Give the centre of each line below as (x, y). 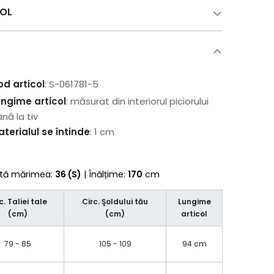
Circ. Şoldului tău (115, 202)
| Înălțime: (105, 174)
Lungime (194, 202)
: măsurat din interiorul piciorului (138, 101)
